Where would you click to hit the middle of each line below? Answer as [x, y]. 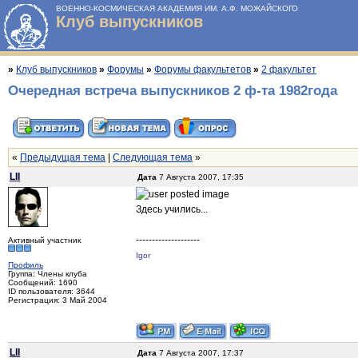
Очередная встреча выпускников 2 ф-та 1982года [173, 91]
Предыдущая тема [63, 158]
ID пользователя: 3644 [52, 292]
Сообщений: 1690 [43, 283]
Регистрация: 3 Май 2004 [58, 300]
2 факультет [289, 70]
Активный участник [44, 241]
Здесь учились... [172, 210]
